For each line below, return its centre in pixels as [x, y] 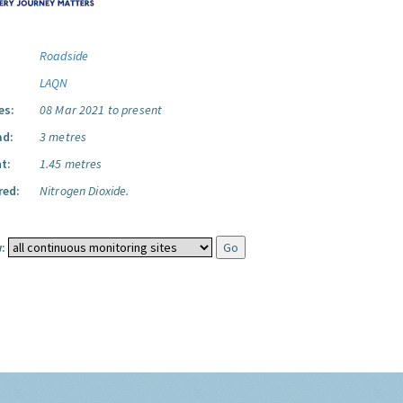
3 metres [63, 137]
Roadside [64, 56]
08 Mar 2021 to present [101, 110]
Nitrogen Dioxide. [85, 191]
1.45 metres [71, 164]
